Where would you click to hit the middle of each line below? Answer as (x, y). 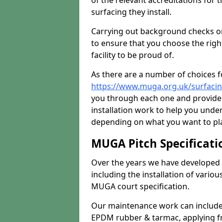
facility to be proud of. (133, 55)
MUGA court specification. (140, 186)
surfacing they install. (131, 12)
